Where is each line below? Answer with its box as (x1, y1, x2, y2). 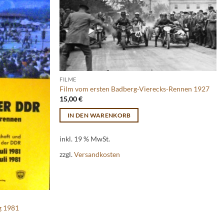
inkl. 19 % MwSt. (59, 134, 110, 143)
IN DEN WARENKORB (67, 112, 131, 119)
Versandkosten (74, 149, 120, 158)
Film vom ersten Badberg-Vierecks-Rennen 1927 (59, 84, 210, 93)
